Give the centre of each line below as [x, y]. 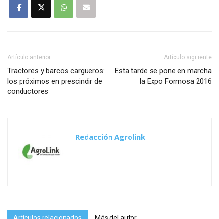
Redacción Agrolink [110, 137]
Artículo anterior [29, 57]
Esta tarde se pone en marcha [163, 71]
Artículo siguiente [188, 57]
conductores [28, 91]
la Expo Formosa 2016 [176, 81]
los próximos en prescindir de [55, 81]
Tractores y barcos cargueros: [56, 71]
